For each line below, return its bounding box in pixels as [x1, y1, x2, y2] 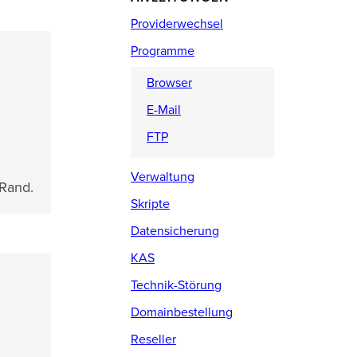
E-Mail [146, 102, 181, 118]
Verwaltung [130, 169, 194, 185]
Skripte [130, 196, 170, 212]
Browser [146, 75, 192, 91]
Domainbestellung [130, 304, 233, 320]
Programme [130, 43, 194, 59]
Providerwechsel [130, 16, 223, 32]
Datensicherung [130, 223, 219, 239]
